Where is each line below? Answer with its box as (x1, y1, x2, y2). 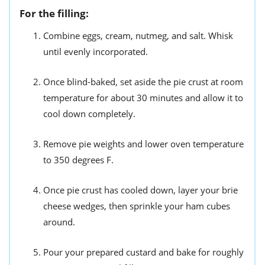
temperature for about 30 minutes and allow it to (43, 91, 243, 104)
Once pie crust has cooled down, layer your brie (43, 183, 238, 196)
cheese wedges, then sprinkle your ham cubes (43, 199, 230, 212)
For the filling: (20, 6, 89, 20)
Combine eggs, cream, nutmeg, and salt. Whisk (43, 29, 233, 41)
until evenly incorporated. (43, 45, 148, 57)
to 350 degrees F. (43, 153, 114, 166)
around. (43, 215, 75, 228)
